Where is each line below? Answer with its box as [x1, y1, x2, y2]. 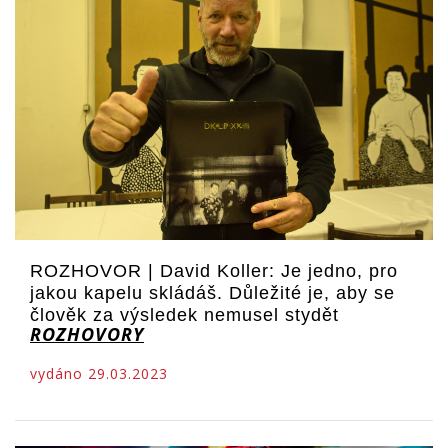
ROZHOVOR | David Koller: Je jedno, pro [30, 261, 398, 282]
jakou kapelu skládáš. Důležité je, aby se [30, 283, 395, 304]
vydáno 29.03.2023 [30, 364, 168, 384]
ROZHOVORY [30, 322, 144, 347]
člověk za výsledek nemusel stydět [30, 305, 339, 326]
